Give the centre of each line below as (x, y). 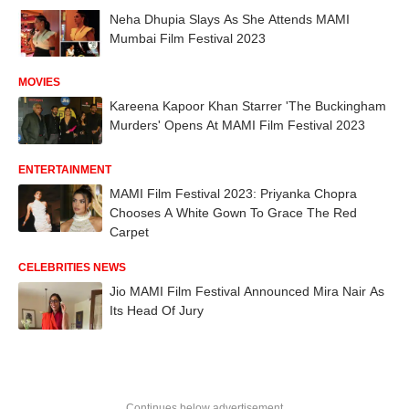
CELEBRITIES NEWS (72, 267)
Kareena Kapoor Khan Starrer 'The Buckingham (248, 106)
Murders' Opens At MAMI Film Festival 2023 (237, 126)
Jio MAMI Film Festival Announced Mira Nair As (247, 291)
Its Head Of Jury (157, 310)
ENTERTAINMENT (65, 170)
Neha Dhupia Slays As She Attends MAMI (230, 19)
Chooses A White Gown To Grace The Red (233, 213)
